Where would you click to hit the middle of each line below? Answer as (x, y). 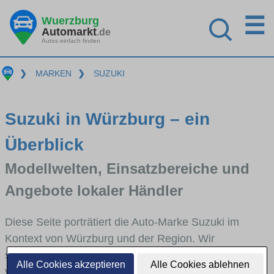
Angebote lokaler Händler (94, 190)
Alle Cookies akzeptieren (71, 265)
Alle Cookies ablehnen (200, 265)
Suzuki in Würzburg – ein (107, 119)
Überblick (44, 144)
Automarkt (69, 31)
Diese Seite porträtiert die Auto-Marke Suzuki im (122, 222)
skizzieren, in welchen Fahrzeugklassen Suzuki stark (133, 255)
